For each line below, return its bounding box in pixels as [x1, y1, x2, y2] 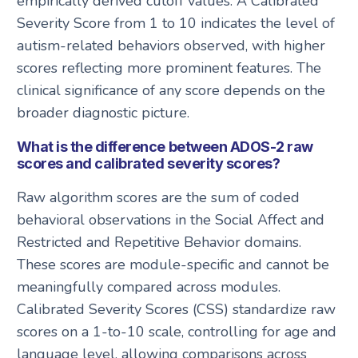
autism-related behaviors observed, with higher [16, 36, 325, 55]
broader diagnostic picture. [16, 103, 189, 122]
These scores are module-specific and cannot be [16, 255, 329, 274]
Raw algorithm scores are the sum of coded [16, 188, 300, 207]
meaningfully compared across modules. [16, 277, 280, 296]
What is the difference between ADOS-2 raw [16, 138, 313, 155]
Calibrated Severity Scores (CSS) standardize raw [16, 300, 336, 319]
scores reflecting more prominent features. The [16, 58, 321, 78]
